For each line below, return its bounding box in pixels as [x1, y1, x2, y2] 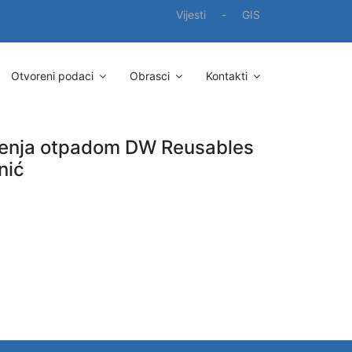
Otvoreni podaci [11, 69, 93, 82]
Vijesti [176, 8, 206, 21]
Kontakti [206, 69, 247, 82]
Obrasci [130, 69, 170, 82]
